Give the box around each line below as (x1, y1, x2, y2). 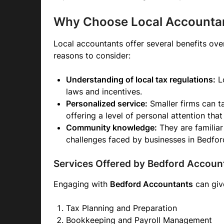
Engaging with (53, 179, 110, 189)
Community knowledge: (66, 122, 157, 132)
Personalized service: (66, 98, 147, 108)
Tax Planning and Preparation (66, 203, 177, 213)
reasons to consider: (53, 50, 130, 60)
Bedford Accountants (110, 179, 193, 189)
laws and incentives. (66, 86, 142, 96)
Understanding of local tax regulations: (66, 74, 215, 84)
